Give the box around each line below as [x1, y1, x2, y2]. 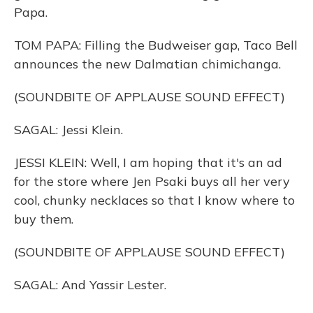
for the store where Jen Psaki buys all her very [14, 173, 290, 189]
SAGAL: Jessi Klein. [14, 122, 123, 138]
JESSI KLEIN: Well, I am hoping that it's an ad [14, 154, 282, 170]
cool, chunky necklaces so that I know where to [14, 192, 295, 208]
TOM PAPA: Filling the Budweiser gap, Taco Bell [14, 37, 298, 53]
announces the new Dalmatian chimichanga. [14, 56, 281, 72]
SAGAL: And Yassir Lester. [14, 277, 166, 293]
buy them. [14, 211, 73, 227]
